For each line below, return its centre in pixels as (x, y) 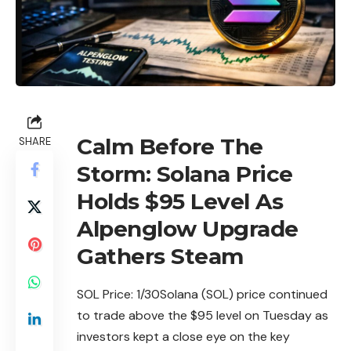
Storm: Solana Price (185, 174)
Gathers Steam (160, 256)
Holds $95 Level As (180, 201)
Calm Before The (170, 146)
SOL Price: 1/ (110, 294)
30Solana (173, 294)
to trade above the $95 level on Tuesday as (203, 315)
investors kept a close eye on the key (183, 336)
